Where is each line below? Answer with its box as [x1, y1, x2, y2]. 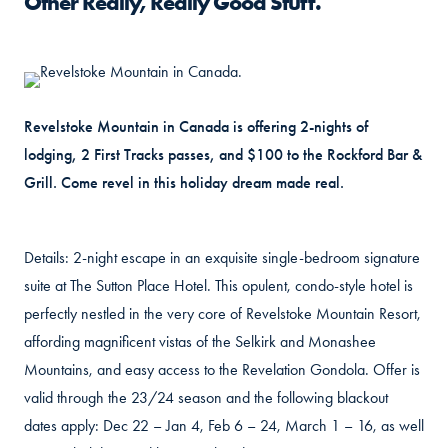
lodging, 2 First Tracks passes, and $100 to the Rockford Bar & [24, 145, 422, 164]
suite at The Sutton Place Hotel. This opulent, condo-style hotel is [24, 276, 413, 295]
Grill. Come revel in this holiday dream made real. [24, 173, 344, 192]
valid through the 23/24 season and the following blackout [24, 388, 388, 407]
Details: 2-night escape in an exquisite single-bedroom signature [24, 248, 420, 267]
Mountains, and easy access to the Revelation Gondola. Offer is [24, 360, 420, 379]
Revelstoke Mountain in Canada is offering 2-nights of [24, 117, 368, 136]
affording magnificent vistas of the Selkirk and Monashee [24, 332, 376, 351]
